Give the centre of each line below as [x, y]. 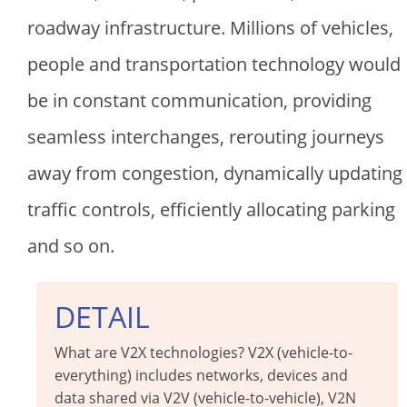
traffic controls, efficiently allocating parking [211, 209]
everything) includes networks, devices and [201, 375]
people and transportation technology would [214, 64]
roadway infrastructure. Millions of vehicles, [210, 27]
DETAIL [102, 316]
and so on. [71, 245]
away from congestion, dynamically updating [215, 173]
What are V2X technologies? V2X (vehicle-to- [203, 352]
